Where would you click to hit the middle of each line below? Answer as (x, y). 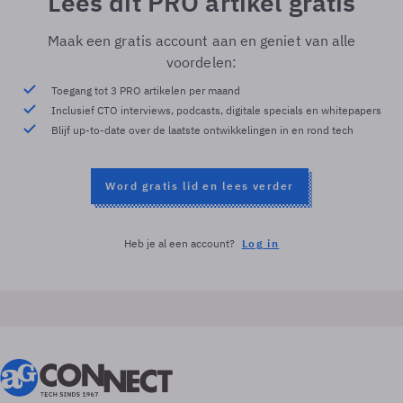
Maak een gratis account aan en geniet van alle (201, 40)
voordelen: (201, 62)
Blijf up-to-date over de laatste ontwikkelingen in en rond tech (202, 130)
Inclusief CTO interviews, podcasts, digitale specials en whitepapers (216, 110)
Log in (260, 243)
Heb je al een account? (179, 243)
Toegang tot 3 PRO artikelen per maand (145, 90)
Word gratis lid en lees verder (200, 186)
